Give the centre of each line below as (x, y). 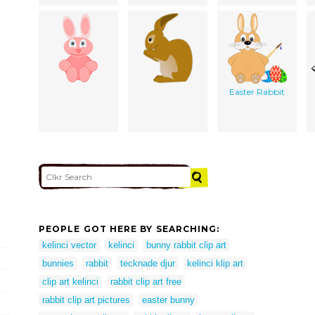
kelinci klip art (215, 263)
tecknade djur (148, 263)
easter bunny (168, 300)
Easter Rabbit (257, 91)
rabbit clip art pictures (86, 300)
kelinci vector (69, 245)
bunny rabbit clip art (186, 245)
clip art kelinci (70, 281)
